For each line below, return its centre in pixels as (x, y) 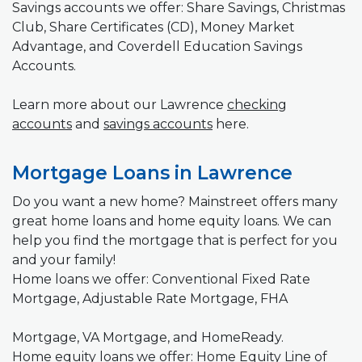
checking (257, 104)
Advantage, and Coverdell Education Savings (157, 46)
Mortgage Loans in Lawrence (152, 173)
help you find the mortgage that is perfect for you (175, 240)
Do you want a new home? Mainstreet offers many (175, 201)
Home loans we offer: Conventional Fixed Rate (161, 279)
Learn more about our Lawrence (120, 104)
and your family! (64, 259)
